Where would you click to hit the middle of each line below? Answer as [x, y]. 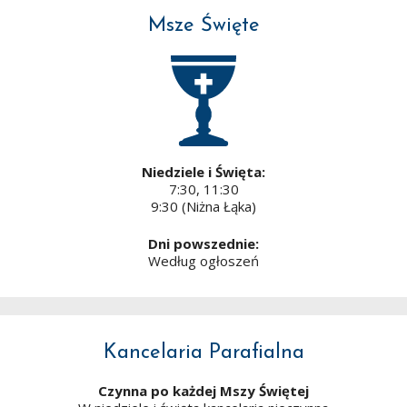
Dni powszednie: [203, 244]
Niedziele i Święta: [203, 171]
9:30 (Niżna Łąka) [203, 206]
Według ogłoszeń [203, 261]
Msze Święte [203, 25]
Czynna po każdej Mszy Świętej [203, 391]
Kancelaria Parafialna [203, 353]
